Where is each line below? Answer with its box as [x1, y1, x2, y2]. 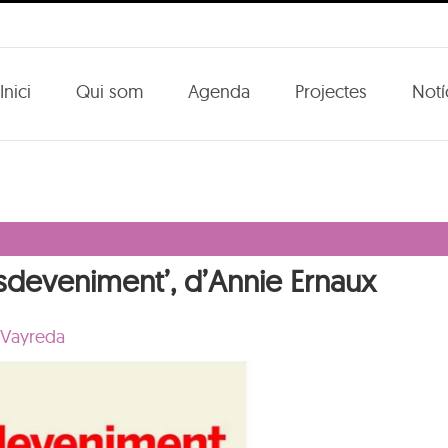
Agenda [188, 79, 250, 103]
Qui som [76, 79, 143, 103]
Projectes [295, 79, 367, 103]
